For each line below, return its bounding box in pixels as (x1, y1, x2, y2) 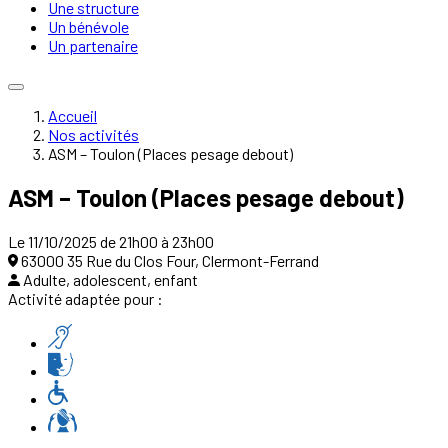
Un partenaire (48, 36, 138, 55)
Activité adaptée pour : (8, 288, 163, 308)
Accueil (48, 106, 97, 125)
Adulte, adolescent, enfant (23, 269, 198, 289)
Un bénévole (48, 17, 129, 36)
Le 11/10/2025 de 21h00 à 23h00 (8, 231, 214, 251)
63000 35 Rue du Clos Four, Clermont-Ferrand (21, 250, 319, 270)
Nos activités (48, 125, 139, 144)
